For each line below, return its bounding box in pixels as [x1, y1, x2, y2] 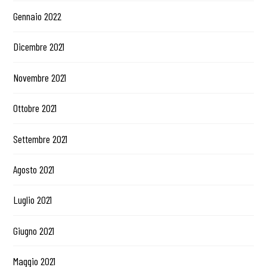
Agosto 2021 [13, 162, 55, 176]
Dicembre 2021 [13, 40, 65, 54]
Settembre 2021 [13, 132, 68, 145]
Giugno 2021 [13, 223, 55, 237]
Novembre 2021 [13, 70, 67, 84]
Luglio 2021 [13, 193, 52, 207]
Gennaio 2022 [13, 10, 62, 23]
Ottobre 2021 [13, 101, 57, 115]
